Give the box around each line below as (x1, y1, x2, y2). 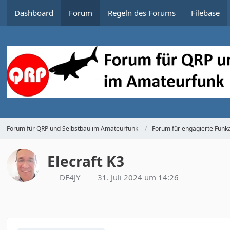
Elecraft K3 (47, 151, 125, 171)
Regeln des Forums (108, 8, 176, 18)
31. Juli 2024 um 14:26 (98, 172, 179, 182)
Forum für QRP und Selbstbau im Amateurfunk (7, 124, 139, 133)
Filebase (191, 8, 220, 18)
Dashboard (14, 8, 54, 18)
